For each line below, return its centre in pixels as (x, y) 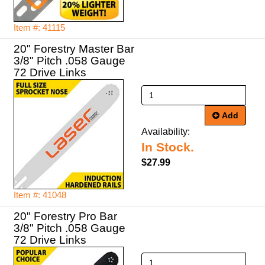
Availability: (166, 132)
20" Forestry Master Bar (74, 49)
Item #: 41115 (39, 28)
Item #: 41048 (40, 195)
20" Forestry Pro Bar (65, 216)
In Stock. (168, 147)
